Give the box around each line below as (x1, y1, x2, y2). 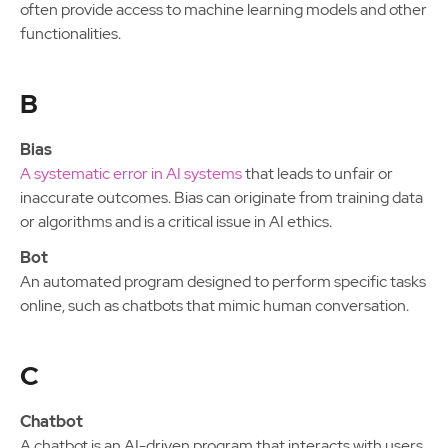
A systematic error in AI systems (20, 163, 242, 184)
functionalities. (20, 23, 121, 44)
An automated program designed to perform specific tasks (20, 271, 426, 292)
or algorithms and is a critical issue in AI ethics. (20, 211, 332, 232)
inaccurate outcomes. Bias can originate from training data (20, 187, 423, 208)
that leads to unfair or (242, 163, 393, 184)
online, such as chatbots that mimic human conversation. (20, 295, 409, 316)
